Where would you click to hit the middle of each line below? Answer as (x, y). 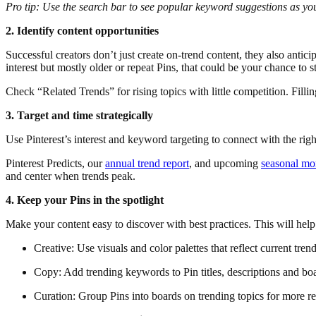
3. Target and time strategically (79, 116)
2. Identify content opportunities (82, 31)
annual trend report (147, 164)
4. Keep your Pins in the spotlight (86, 200)
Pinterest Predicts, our (55, 164)
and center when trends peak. (71, 176)
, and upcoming (225, 164)
